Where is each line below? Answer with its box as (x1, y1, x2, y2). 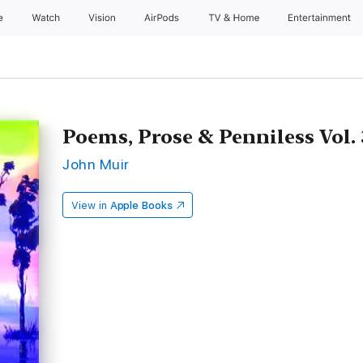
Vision (88, 12, 117, 23)
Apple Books (109, 199, 173, 211)
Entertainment (288, 12, 354, 23)
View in (71, 199, 107, 211)
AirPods (143, 12, 182, 23)
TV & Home (207, 12, 263, 23)
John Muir (62, 156, 130, 173)
